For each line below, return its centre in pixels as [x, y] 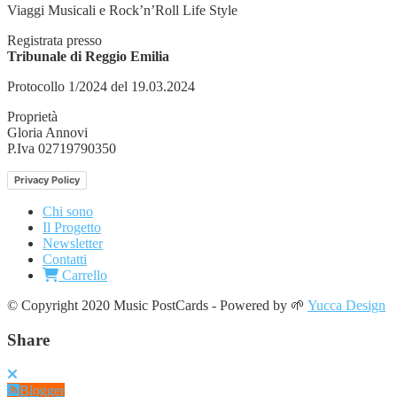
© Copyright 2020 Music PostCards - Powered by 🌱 [157, 306]
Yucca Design [346, 306]
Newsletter [73, 244]
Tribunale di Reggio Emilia [88, 57]
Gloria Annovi [47, 133]
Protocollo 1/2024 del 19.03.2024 [101, 87]
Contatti [65, 260]
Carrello [83, 276]
